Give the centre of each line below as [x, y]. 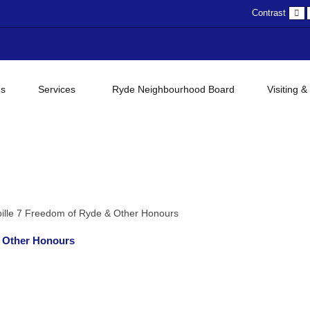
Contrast [269, 13]
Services [57, 89]
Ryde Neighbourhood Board [173, 89]
